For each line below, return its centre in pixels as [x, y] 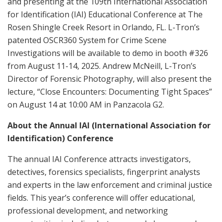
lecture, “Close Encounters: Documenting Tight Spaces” [110, 92]
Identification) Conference [60, 139]
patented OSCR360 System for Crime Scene [87, 40]
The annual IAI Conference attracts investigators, [99, 159]
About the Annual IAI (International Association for [109, 126]
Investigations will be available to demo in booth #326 [108, 53]
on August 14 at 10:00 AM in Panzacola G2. [86, 105]
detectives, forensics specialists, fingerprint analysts [104, 172]
